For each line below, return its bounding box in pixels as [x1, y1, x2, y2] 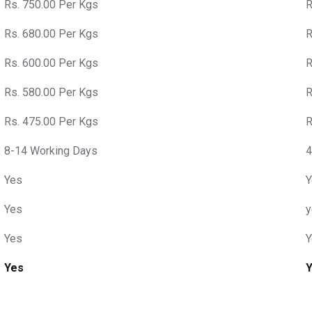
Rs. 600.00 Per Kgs [4, 56, 98, 70]
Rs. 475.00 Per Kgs [4, 114, 98, 128]
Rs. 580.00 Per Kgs [4, 85, 98, 99]
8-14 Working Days [4, 143, 97, 157]
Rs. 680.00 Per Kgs [4, 26, 98, 40]
